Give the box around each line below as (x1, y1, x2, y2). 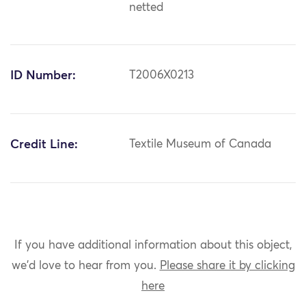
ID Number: (10, 70, 76, 83)
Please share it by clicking (159, 260, 295, 272)
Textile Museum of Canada (129, 139, 272, 151)
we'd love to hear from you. (11, 260, 160, 272)
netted (129, 2, 164, 14)
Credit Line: (10, 139, 78, 152)
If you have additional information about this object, (14, 239, 292, 251)
